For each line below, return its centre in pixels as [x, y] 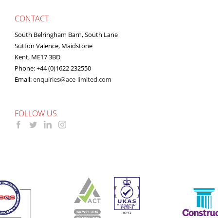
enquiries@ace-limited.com [72, 79]
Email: [24, 79]
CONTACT [32, 19]
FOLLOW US [36, 113]
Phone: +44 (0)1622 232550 [53, 68]
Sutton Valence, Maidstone [54, 45]
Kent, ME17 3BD [37, 57]
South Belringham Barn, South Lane [66, 34]
